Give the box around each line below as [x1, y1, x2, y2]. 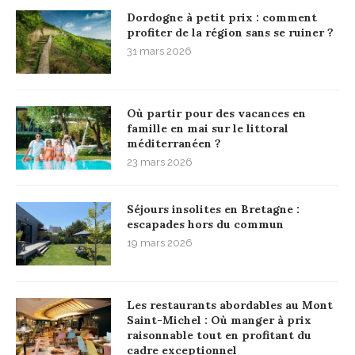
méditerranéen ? [127, 136, 221, 151]
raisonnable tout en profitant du [127, 328, 311, 343]
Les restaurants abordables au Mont [127, 298, 333, 313]
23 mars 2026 [127, 156, 193, 169]
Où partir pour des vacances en [127, 106, 306, 121]
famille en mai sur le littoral [127, 121, 288, 136]
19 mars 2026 [127, 237, 193, 250]
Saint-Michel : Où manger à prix [127, 313, 311, 328]
